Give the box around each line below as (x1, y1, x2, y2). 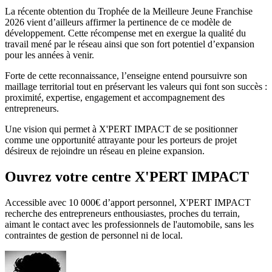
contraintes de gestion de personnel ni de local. (5, 230, 183, 241)
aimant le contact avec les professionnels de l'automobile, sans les (5, 219, 254, 230)
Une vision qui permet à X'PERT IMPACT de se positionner (5, 124, 237, 135)
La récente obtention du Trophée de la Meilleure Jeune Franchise (5, 6, 253, 17)
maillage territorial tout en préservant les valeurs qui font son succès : (5, 81, 267, 92)
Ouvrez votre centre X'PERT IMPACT (5, 169, 249, 185)
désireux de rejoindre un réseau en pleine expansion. (5, 146, 205, 157)
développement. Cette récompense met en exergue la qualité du (5, 28, 246, 39)
